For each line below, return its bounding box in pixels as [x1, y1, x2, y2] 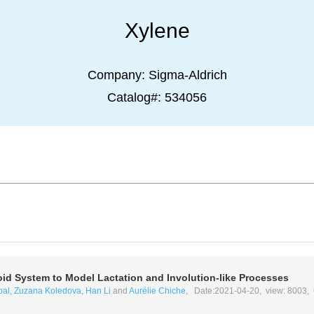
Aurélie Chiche [128, 286, 186, 296]
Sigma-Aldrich [148, 68, 227, 82]
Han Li [85, 286, 111, 296]
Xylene [124, 19, 190, 42]
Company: [87, 68, 149, 82]
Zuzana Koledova [13, 286, 81, 296]
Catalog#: [107, 90, 165, 104]
